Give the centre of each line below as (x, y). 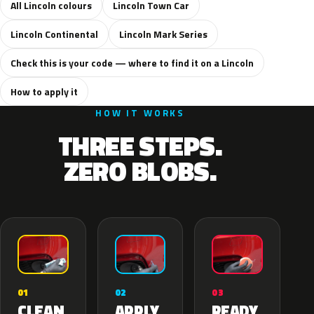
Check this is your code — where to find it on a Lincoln (132, 63)
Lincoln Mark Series (163, 34)
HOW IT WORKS (140, 113)
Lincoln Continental (54, 34)
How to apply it (44, 91)
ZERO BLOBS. (140, 171)
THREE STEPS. (140, 146)
